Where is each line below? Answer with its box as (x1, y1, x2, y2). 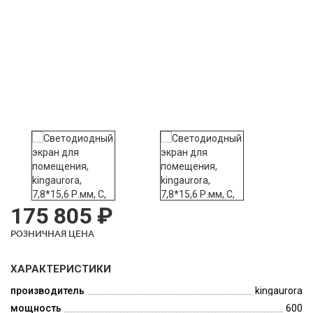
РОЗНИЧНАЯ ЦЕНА (10, 228, 94, 239)
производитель (10, 284, 85, 296)
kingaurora (255, 284, 303, 296)
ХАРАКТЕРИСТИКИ (10, 262, 111, 275)
